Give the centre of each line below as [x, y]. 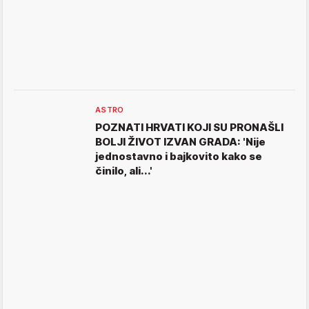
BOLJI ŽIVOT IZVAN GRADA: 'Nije [180, 141]
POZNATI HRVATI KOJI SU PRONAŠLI [189, 127]
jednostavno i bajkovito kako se [179, 156]
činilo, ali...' [124, 170]
